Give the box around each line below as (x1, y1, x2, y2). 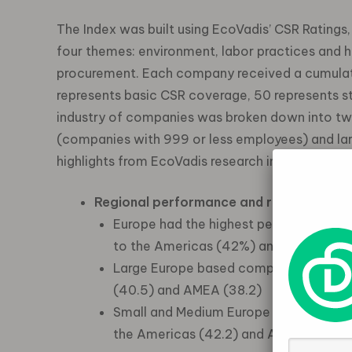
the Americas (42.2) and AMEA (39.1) (113, 326, 343, 342)
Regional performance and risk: (94, 194, 292, 210)
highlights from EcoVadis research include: (57, 153, 313, 169)
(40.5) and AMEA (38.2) (113, 282, 262, 298)
